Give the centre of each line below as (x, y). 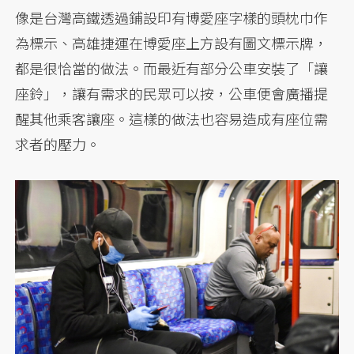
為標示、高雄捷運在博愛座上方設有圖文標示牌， (172, 43)
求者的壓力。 (58, 144)
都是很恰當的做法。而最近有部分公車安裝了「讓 (172, 68)
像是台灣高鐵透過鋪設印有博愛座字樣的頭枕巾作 (172, 18)
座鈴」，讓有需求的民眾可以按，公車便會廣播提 (172, 94)
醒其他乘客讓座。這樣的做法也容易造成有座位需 (172, 119)
